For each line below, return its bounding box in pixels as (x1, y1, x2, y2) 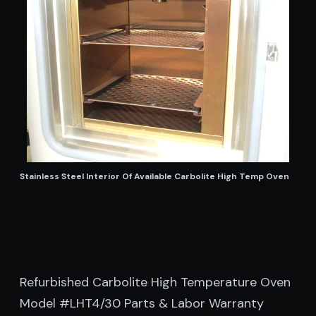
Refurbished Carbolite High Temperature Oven (20, 274, 291, 291)
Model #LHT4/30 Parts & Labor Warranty (20, 295, 264, 312)
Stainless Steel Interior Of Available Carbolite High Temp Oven (20, 170, 289, 182)
